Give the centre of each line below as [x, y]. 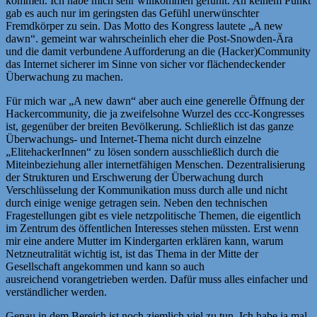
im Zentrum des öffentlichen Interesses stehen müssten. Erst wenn [152, 228]
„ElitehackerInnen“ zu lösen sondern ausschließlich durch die [142, 151]
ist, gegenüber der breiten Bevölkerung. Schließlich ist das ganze [150, 126]
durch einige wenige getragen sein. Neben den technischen [137, 202]
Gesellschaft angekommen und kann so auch [105, 266]
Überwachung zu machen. [64, 76]
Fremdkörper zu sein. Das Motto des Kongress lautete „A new [144, 25]
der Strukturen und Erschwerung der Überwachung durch [134, 177]
